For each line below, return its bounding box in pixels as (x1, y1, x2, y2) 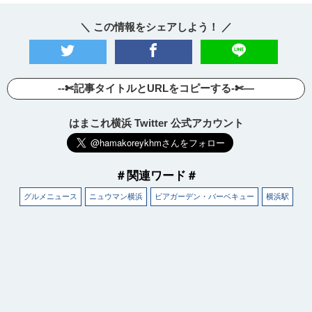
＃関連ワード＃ (114, 169, 198, 182)
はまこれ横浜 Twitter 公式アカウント (68, 116, 244, 129)
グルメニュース (23, 192, 77, 201)
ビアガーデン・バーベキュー (154, 192, 254, 201)
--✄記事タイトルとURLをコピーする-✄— (58, 81, 254, 94)
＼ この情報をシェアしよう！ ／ (79, 20, 232, 33)
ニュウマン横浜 (88, 192, 143, 201)
